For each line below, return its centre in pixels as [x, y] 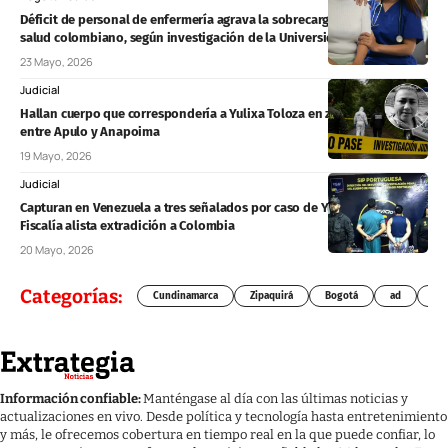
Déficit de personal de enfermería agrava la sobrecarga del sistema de [221, 19]
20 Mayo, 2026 [57, 249]
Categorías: [71, 296]
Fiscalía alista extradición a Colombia [127, 225]
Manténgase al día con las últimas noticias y [275, 398]
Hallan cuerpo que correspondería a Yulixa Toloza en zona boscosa [212, 113]
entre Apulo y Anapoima [90, 131]
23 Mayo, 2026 [56, 61]
